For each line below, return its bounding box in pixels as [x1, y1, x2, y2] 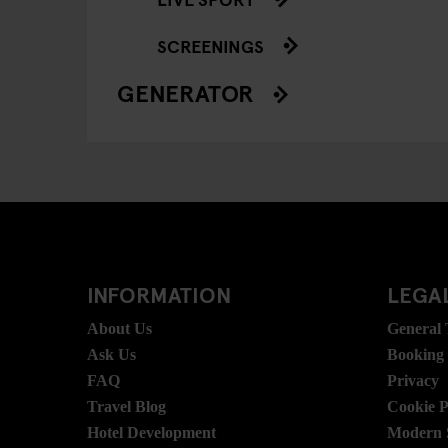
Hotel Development [87, 423, 216, 441]
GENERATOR [117, 75, 254, 109]
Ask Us [87, 345, 136, 363]
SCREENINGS [157, 32, 264, 58]
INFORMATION [87, 278, 231, 309]
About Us [87, 319, 152, 337]
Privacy [387, 371, 439, 389]
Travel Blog [87, 397, 166, 415]
